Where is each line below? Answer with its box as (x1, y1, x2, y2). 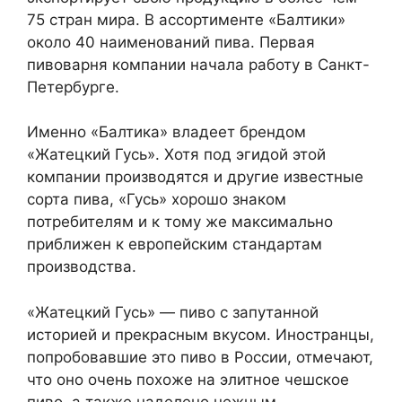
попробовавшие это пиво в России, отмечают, (27, 347, 373, 366)
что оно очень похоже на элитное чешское (27, 370, 349, 389)
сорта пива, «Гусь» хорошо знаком (27, 190, 286, 209)
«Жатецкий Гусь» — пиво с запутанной (27, 302, 319, 321)
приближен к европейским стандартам (27, 235, 322, 254)
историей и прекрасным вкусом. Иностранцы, (27, 325, 374, 344)
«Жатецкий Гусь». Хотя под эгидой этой (27, 145, 326, 164)
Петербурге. (27, 77, 119, 96)
